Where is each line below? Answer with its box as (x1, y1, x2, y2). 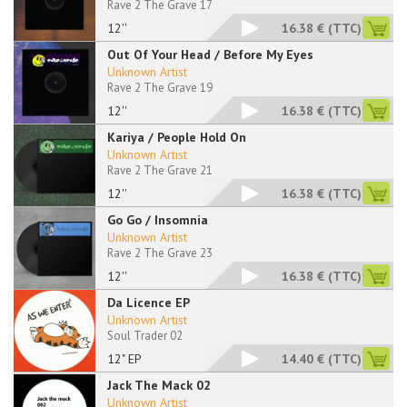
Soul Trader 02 (107, 328, 183, 343)
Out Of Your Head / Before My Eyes (107, 46, 313, 63)
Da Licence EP (107, 294, 190, 311)
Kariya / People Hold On (107, 129, 246, 145)
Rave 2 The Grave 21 (107, 163, 213, 178)
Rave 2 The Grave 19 (107, 80, 213, 95)
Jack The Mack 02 (107, 377, 211, 393)
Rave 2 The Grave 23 (107, 245, 213, 261)
